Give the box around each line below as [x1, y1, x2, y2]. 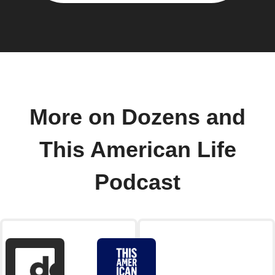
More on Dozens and [29, 105, 246, 130]
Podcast [95, 170, 180, 195]
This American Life [39, 137, 236, 163]
